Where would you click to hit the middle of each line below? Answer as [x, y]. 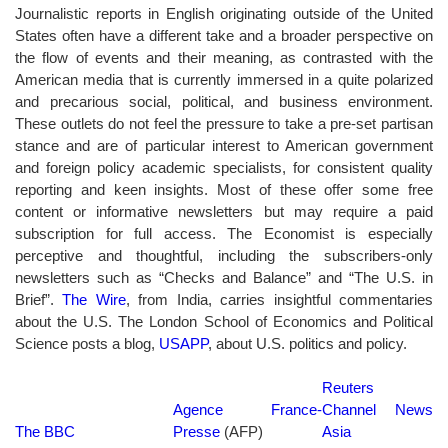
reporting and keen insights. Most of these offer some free [224, 189]
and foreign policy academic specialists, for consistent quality [224, 167]
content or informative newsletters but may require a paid [224, 211]
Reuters [348, 387]
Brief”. [39, 299]
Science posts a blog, [87, 343]
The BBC [45, 431]
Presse [196, 431]
